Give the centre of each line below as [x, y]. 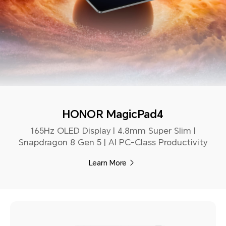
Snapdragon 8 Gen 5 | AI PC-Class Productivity [113, 143]
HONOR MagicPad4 [113, 115]
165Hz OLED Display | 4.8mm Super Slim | [113, 131]
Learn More [108, 163]
